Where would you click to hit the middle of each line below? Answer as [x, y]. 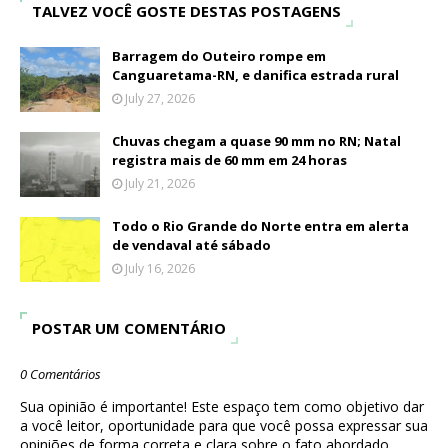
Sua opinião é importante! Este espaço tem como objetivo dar [222, 407]
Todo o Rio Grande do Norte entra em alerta [260, 226]
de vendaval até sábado [191, 245]
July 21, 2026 [160, 184]
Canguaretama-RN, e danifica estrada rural [255, 75]
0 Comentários [60, 374]
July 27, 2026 [160, 99]
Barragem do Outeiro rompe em [219, 56]
